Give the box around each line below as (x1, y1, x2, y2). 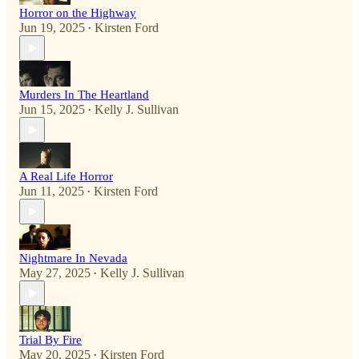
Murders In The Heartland (19, 88, 149, 102)
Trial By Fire (19, 333, 82, 347)
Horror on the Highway (19, 6, 136, 20)
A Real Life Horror (19, 170, 113, 184)
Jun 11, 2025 (19, 184, 84, 199)
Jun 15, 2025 (19, 103, 85, 117)
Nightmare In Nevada (19, 252, 127, 265)
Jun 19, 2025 (19, 21, 85, 35)
